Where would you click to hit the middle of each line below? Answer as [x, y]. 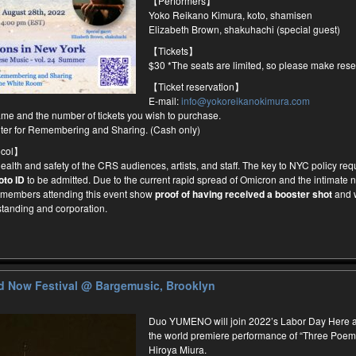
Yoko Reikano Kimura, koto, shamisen [230, 15]
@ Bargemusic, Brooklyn [148, 285]
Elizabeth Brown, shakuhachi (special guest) [244, 29]
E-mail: [164, 101]
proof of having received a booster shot [243, 194]
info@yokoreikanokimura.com [245, 101]
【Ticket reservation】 [196, 87]
